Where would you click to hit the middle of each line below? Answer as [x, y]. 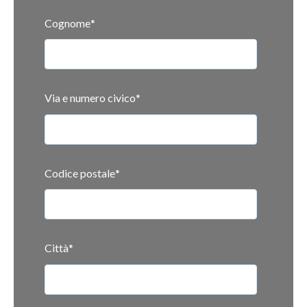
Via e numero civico [90, 98]
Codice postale [80, 173]
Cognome [67, 23]
